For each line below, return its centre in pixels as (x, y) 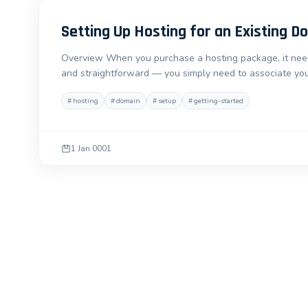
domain (128, 101)
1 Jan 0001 (91, 148)
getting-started (219, 101)
